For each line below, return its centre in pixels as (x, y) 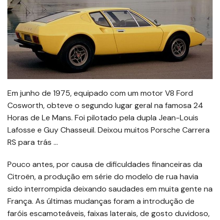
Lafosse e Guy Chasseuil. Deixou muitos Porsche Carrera (109, 130)
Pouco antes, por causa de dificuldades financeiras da (105, 164)
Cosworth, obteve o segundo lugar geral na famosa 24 (105, 105)
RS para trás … (33, 142)
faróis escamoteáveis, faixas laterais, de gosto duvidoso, (109, 213)
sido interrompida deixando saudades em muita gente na (110, 189)
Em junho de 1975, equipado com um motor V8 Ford (100, 93)
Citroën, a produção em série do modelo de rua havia (103, 176)
